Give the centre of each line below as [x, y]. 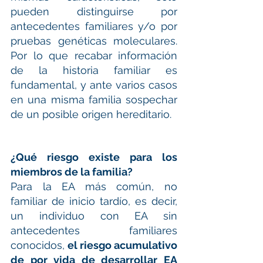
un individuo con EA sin [94, 215]
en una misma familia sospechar [94, 99]
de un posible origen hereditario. [91, 114]
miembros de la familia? [72, 171]
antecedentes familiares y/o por [94, 26]
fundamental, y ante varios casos [94, 85]
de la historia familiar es [94, 70]
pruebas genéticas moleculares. [94, 41]
